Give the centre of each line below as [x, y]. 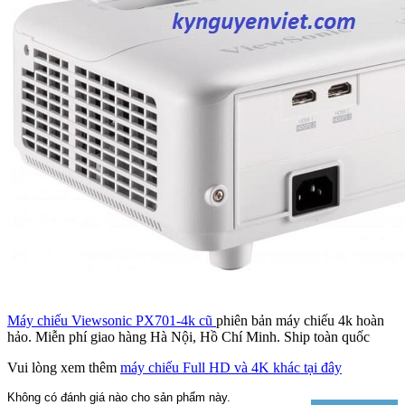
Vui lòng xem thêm [64, 368]
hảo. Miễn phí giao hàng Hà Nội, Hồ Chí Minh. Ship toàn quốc [188, 337]
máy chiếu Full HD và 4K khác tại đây [231, 368]
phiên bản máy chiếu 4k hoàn [300, 321]
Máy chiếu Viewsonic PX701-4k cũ [112, 321]
